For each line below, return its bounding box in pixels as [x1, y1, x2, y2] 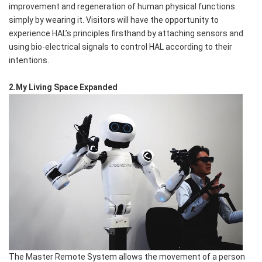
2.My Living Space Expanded [9, 82, 118, 92]
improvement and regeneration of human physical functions [9, 2, 235, 12]
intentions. [9, 56, 49, 65]
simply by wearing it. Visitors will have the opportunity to [9, 15, 219, 25]
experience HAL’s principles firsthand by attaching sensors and [9, 29, 243, 39]
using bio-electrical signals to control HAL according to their [9, 42, 232, 52]
